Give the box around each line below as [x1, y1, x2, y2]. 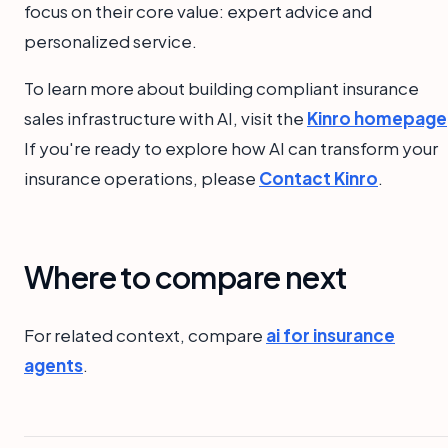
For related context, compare [24, 323, 266, 346]
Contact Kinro [259, 166, 378, 189]
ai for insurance [266, 323, 395, 346]
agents [24, 353, 83, 376]
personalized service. [24, 29, 197, 52]
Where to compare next [24, 257, 347, 296]
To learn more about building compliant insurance [24, 76, 419, 99]
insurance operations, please [24, 166, 259, 189]
